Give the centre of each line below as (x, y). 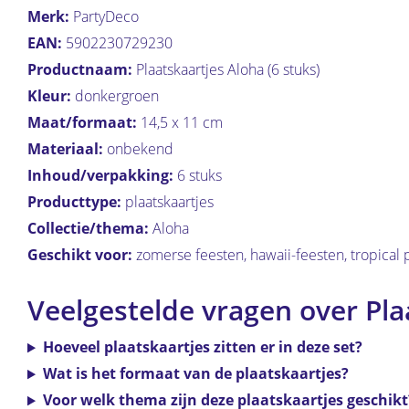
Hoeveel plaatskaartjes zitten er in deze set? (202, 347)
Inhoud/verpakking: (100, 176)
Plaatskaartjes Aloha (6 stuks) (226, 70)
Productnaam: (80, 70)
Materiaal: (65, 149)
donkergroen (115, 96)
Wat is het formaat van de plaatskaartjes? (195, 374)
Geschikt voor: (80, 255)
